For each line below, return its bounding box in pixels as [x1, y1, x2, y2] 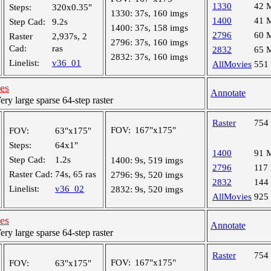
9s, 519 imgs [135, 155, 183, 165]
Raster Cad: [9, 169, 53, 179]
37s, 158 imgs [135, 23, 188, 33]
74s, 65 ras [55, 169, 96, 179]
